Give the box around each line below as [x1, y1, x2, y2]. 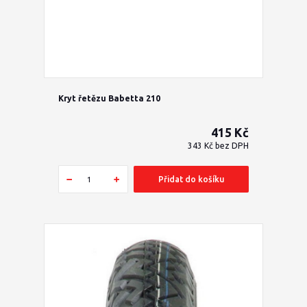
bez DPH [214, 141, 249, 151]
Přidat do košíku [158, 174, 224, 184]
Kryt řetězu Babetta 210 [58, 94, 160, 103]
